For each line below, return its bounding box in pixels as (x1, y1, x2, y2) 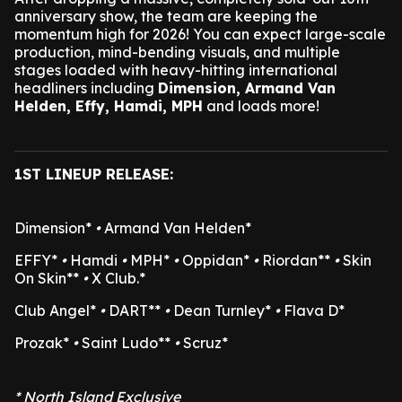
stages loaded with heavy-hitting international (14, 61, 337, 79)
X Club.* (88, 269, 145, 287)
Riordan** (258, 251, 334, 269)
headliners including (14, 79, 158, 97)
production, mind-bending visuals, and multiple (14, 43, 340, 61)
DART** (105, 301, 164, 319)
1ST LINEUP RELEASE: (14, 165, 173, 183)
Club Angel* (14, 301, 100, 319)
